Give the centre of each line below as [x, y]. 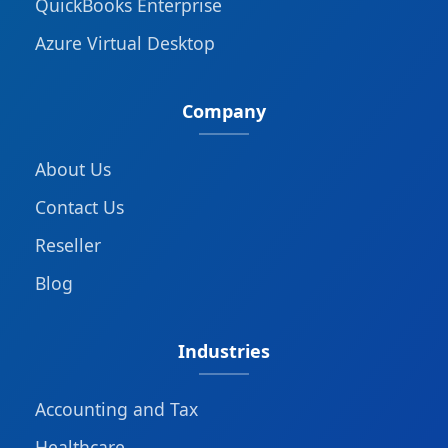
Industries [224, 351]
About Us [73, 169]
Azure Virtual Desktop [125, 43]
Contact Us [79, 207]
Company [224, 111]
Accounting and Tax [116, 409]
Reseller [68, 245]
